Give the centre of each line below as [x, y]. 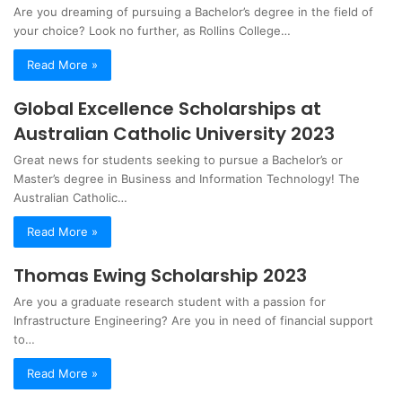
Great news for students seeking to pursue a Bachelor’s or [178, 160]
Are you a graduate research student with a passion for [170, 302]
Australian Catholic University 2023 [174, 134]
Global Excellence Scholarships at [167, 109]
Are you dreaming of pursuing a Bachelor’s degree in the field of [193, 12]
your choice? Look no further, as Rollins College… [152, 31]
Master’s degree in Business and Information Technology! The [187, 179]
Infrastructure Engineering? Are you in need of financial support [193, 321]
